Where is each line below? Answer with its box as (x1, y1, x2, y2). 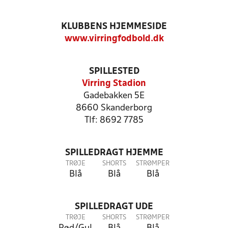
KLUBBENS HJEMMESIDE (61, 22, 167, 31)
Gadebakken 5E (83, 92, 145, 100)
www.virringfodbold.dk (64, 35, 164, 43)
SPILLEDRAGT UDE (75, 203, 153, 211)
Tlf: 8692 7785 (84, 116, 144, 125)
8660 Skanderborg (76, 104, 152, 112)
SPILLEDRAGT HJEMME (65, 149, 163, 157)
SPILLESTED (89, 67, 139, 76)
